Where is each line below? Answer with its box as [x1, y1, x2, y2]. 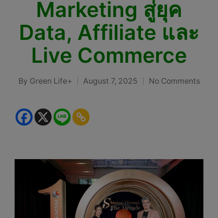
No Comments [148, 76, 200, 86]
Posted [18, 82, 43, 92]
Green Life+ [29, 76, 72, 86]
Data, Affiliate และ [19, 20, 199, 45]
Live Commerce [31, 43, 187, 68]
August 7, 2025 [83, 76, 138, 86]
